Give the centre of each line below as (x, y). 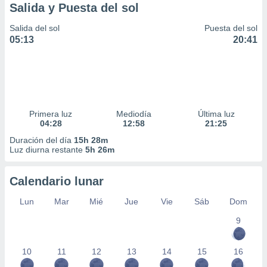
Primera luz (51, 114)
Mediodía (133, 114)
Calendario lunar (57, 181)
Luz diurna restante (47, 150)
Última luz (216, 114)
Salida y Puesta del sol (74, 8)
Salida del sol (35, 28)
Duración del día (42, 140)
